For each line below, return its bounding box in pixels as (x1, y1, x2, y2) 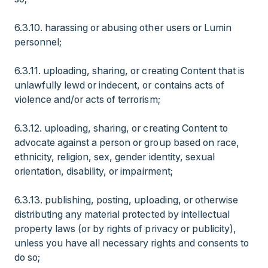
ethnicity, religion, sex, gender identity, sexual (14, 151, 215, 163)
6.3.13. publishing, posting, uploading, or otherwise (14, 194, 238, 206)
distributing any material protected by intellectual (14, 208, 230, 220)
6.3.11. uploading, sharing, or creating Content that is (14, 65, 245, 77)
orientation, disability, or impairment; (14, 165, 173, 177)
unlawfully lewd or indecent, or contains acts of (14, 79, 224, 91)
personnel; (14, 36, 62, 48)
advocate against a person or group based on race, (14, 136, 239, 148)
